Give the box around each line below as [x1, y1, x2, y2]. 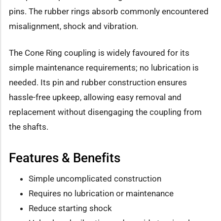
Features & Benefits [9, 150, 120, 166]
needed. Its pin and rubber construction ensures [9, 77, 187, 88]
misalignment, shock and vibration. [9, 21, 138, 31]
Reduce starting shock [29, 203, 112, 214]
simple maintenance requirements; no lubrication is [9, 63, 199, 73]
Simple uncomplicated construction [29, 174, 161, 184]
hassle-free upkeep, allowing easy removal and [9, 92, 182, 103]
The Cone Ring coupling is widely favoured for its [9, 48, 189, 58]
